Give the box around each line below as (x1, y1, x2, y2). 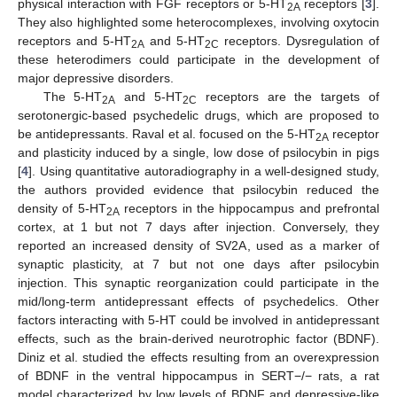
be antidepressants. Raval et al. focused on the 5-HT (18, 127, 315, 142)
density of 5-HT (18, 201, 106, 216)
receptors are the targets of (197, 90, 380, 105)
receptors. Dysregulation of (219, 34, 379, 49)
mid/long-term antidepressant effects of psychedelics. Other (18, 294, 379, 309)
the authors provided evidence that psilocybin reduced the (18, 183, 379, 198)
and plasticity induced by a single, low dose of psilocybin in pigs (18, 145, 379, 160)
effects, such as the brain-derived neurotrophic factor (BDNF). (18, 331, 379, 346)
